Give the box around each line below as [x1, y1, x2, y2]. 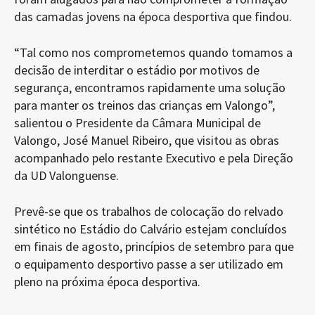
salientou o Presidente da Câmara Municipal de [14, 115, 261, 131]
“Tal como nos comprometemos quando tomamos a [14, 44, 292, 60]
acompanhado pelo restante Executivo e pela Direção [14, 150, 293, 166]
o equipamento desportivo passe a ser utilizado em [14, 256, 283, 272]
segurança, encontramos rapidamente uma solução [14, 79, 285, 96]
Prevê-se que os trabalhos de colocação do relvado [14, 203, 283, 219]
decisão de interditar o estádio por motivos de [14, 62, 259, 78]
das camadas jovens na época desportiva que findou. [14, 8, 292, 25]
